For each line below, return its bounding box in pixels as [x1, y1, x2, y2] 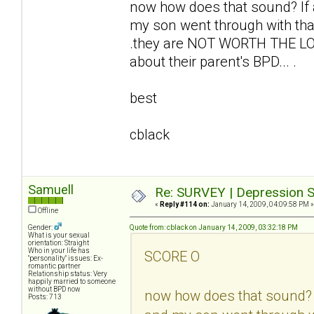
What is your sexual [28, 231, 90, 239]
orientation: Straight [28, 238, 89, 247]
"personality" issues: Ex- [28, 254, 103, 262]
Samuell [28, 182, 74, 197]
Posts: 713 [28, 292, 62, 301]
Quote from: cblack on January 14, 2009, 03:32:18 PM [130, 223, 298, 231]
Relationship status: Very [28, 269, 107, 278]
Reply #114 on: [160, 200, 210, 208]
